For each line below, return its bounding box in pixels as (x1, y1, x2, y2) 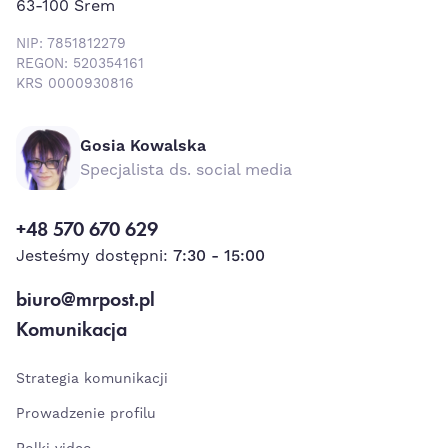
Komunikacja (16, 316, 127, 342)
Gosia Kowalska (80, 136, 206, 156)
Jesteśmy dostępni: (16, 246, 173, 266)
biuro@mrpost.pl (16, 286, 155, 312)
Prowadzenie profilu (16, 405, 156, 423)
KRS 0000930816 (16, 75, 134, 93)
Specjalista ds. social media (80, 160, 292, 180)
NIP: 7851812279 (16, 35, 126, 53)
